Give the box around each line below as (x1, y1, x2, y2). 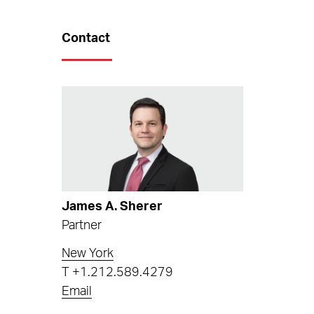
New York (62, 247, 114, 261)
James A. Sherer (62, 200, 163, 213)
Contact (62, 32, 111, 45)
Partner (62, 219, 102, 232)
